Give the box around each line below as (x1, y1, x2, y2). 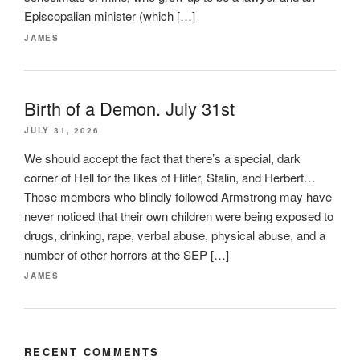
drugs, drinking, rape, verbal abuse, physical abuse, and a (24, 226, 325, 243)
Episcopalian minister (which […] (24, 7, 195, 25)
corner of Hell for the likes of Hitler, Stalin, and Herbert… (24, 168, 316, 186)
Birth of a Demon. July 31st (24, 95, 235, 121)
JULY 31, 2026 (24, 124, 100, 136)
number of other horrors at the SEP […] (24, 245, 229, 263)
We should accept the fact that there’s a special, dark (24, 149, 301, 166)
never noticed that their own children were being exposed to (24, 207, 333, 224)
